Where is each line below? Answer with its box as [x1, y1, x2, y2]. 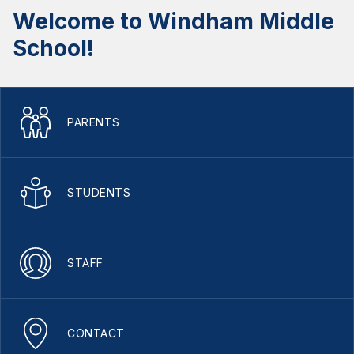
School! [13, 35, 94, 62]
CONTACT [67, 326, 125, 340]
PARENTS [67, 115, 120, 129]
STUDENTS [67, 186, 130, 199]
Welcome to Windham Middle [13, 8, 334, 35]
